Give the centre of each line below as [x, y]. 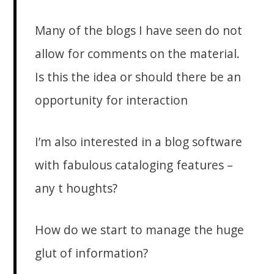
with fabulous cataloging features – [134, 165]
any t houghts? [76, 188]
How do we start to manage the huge [140, 230]
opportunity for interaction [112, 100]
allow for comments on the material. [138, 54]
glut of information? [92, 253]
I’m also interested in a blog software [139, 142]
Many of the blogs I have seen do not [139, 31]
